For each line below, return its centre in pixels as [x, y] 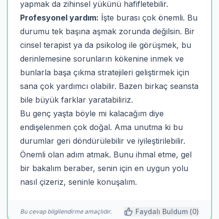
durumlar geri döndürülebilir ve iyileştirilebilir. [103, 141]
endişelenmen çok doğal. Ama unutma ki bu [101, 127]
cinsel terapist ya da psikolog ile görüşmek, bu [106, 45]
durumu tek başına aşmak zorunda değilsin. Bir [107, 31]
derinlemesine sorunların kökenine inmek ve [102, 59]
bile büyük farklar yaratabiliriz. [77, 100]
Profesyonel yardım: [59, 18]
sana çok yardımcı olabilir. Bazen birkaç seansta [109, 86]
